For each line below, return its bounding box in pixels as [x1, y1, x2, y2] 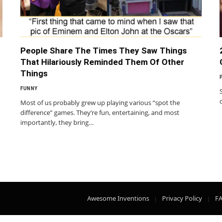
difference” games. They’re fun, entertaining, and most [20, 108, 179, 117]
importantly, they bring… [20, 117, 94, 127]
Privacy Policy [162, 193, 202, 203]
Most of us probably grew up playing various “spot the [20, 98, 180, 107]
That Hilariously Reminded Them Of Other [20, 56, 184, 67]
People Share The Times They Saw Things [20, 45, 187, 55]
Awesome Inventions [87, 193, 149, 203]
